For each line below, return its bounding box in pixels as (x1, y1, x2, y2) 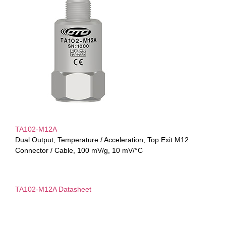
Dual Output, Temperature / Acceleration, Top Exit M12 (15, 135, 189, 144)
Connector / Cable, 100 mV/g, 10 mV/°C (15, 146, 143, 154)
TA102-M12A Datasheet (15, 185, 91, 194)
